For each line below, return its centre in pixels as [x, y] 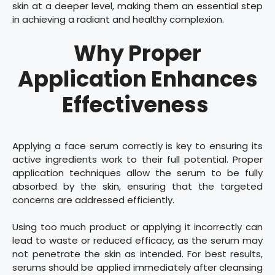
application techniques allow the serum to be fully [137, 172]
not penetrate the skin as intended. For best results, [137, 254]
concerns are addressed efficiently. [93, 199]
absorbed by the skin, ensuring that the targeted [137, 186]
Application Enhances [137, 79]
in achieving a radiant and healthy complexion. [118, 20]
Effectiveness [137, 104]
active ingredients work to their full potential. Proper [137, 159]
